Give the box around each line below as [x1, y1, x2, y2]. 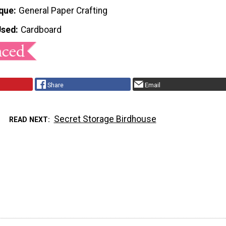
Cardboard [21, 25, 62, 35]
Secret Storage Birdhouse [53, 114, 156, 124]
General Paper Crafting [19, 6, 108, 16]
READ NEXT [9, 115, 48, 124]
